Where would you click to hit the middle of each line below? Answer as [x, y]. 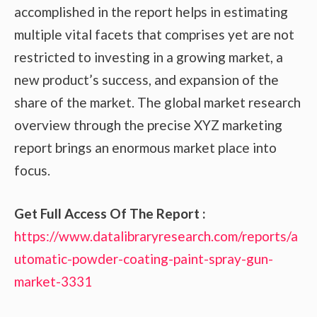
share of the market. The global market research [157, 103]
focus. [32, 171]
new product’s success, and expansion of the [146, 80]
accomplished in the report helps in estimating [151, 12]
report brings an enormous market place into [145, 148]
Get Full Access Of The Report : [110, 213]
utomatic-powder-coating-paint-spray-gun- [144, 258]
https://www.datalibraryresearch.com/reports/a [156, 236]
